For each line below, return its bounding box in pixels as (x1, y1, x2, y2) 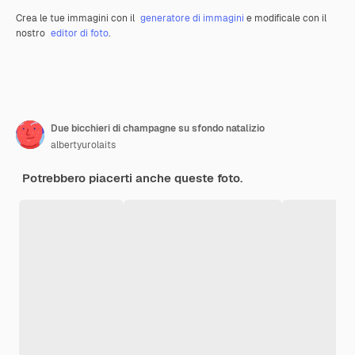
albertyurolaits (51, 139, 116, 152)
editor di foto (51, 27, 109, 40)
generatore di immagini (140, 12, 244, 25)
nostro (16, 27, 48, 40)
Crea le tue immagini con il (16, 12, 137, 25)
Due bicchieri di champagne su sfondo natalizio (51, 122, 265, 136)
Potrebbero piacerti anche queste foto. (22, 170, 242, 186)
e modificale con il (244, 12, 326, 25)
